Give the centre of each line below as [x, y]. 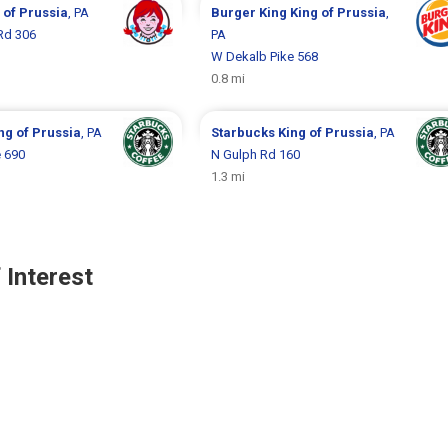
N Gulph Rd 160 [255, 154]
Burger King [250, 12]
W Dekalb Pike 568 [264, 56]
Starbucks [244, 132]
